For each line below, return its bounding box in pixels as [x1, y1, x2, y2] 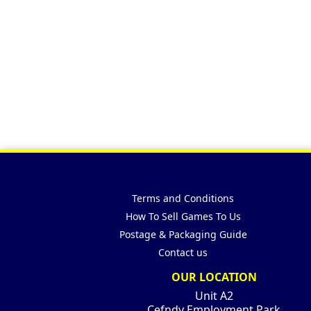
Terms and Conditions [132, 192, 235, 205]
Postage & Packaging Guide [119, 228, 247, 242]
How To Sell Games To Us [125, 210, 241, 224]
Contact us [158, 246, 208, 260]
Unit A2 [194, 288, 233, 304]
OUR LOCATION [171, 269, 257, 285]
